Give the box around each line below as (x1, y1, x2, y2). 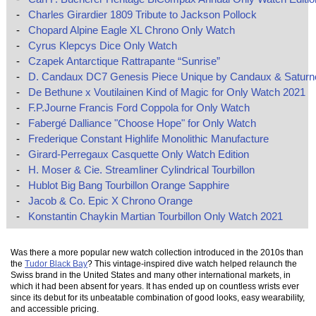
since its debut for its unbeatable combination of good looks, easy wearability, (11, 292, 305, 302)
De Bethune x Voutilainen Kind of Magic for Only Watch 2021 (28, 86, 305, 99)
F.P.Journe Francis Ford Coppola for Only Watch (28, 102, 250, 114)
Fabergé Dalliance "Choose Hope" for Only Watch (28, 117, 256, 130)
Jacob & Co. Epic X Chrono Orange (28, 195, 193, 207)
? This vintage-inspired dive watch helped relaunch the (87, 258, 298, 268)
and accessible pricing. (11, 303, 99, 313)
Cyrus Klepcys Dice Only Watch (28, 39, 177, 52)
